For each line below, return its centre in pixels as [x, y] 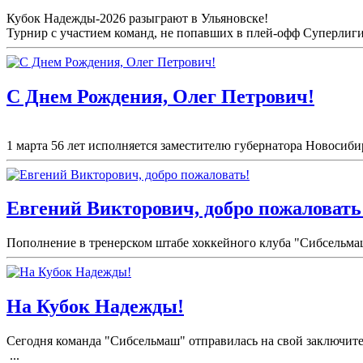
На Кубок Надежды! [95, 307]
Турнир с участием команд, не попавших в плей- [142, 32]
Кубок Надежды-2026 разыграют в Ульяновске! [137, 18]
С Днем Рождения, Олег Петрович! [160, 96]
